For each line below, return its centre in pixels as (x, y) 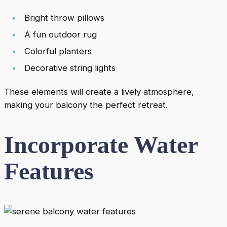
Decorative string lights (70, 68)
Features (49, 171)
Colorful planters (58, 51)
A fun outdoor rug (61, 35)
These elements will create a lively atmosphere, (99, 92)
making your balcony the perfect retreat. (86, 105)
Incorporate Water (101, 144)
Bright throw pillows (64, 18)
